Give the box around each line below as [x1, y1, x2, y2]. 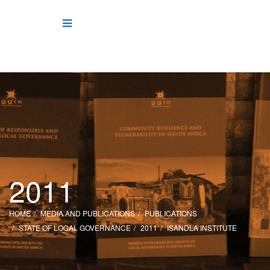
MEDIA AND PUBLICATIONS [40, 208, 135, 218]
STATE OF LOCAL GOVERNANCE [19, 222, 131, 233]
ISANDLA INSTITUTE [167, 222, 237, 233]
